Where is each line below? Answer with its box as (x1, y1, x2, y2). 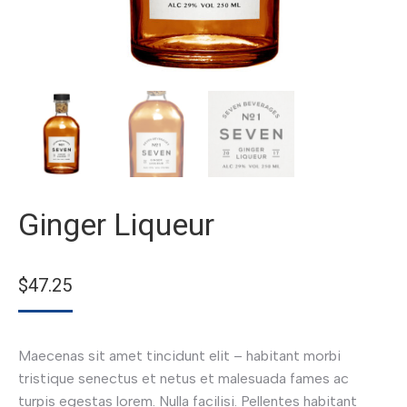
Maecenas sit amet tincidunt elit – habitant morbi (18, 346, 341, 364)
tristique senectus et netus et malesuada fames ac (18, 369, 349, 387)
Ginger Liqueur (18, 205, 214, 243)
